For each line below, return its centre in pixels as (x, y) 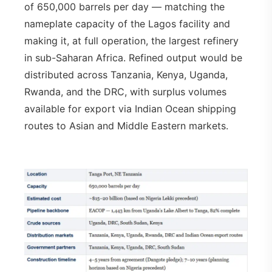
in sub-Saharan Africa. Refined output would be (133, 57)
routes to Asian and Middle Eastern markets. (126, 125)
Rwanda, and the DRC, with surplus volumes (125, 91)
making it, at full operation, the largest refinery (131, 40)
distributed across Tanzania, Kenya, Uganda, (126, 74)
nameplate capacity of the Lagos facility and (127, 23)
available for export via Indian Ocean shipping (130, 108)
